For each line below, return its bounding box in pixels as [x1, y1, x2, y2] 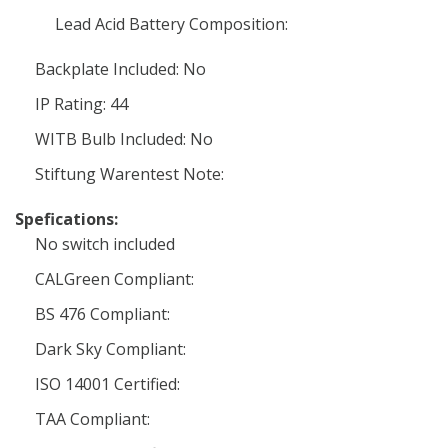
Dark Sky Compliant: [35, 338, 186, 360]
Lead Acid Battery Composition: [55, 13, 288, 35]
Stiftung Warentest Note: [35, 163, 224, 185]
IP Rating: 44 [35, 93, 128, 115]
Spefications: [15, 208, 118, 230]
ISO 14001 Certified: [35, 373, 180, 395]
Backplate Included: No [35, 58, 206, 80]
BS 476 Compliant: [35, 303, 170, 325]
